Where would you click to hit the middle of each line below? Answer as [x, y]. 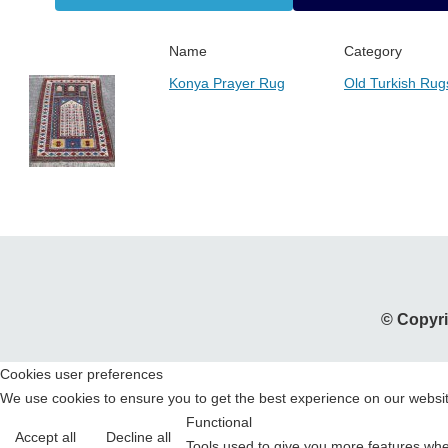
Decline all [138, 437]
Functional [219, 422]
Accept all [45, 437]
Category [373, 51]
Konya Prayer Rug [227, 83]
